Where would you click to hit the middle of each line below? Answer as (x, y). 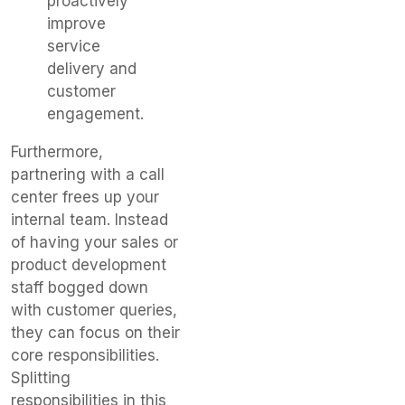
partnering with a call (88, 175)
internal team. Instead (89, 220)
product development (89, 265)
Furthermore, (57, 152)
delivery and (92, 69)
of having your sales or (94, 243)
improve (76, 24)
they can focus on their (95, 333)
